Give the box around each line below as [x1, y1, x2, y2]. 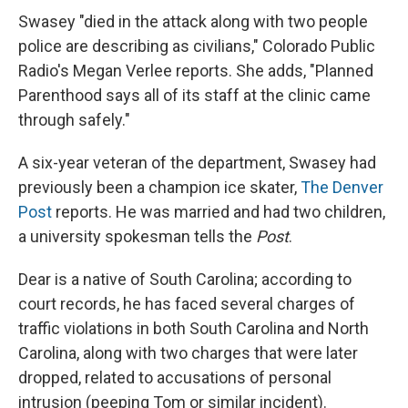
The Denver [301, 178, 383, 198]
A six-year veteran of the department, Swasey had [18, 153, 376, 173]
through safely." [18, 110, 130, 130]
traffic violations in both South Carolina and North [18, 319, 369, 339]
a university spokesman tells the [18, 227, 256, 247]
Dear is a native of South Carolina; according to [18, 270, 352, 290]
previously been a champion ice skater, [18, 178, 301, 198]
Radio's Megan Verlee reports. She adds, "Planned [18, 61, 373, 81]
